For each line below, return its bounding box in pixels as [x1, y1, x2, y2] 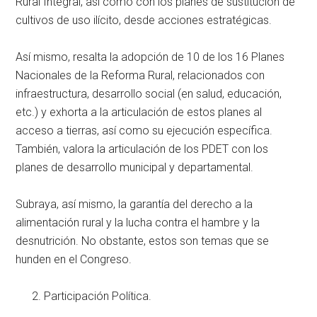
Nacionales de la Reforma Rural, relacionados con [16, 68, 265, 82]
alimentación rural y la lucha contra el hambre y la [16, 215, 260, 229]
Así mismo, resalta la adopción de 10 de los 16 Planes [16, 50, 285, 64]
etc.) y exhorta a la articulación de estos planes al [16, 105, 263, 119]
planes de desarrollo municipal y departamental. [16, 160, 254, 174]
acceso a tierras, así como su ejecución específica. [16, 123, 273, 137]
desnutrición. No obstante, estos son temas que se [16, 234, 270, 248]
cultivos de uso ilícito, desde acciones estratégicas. [16, 13, 272, 27]
